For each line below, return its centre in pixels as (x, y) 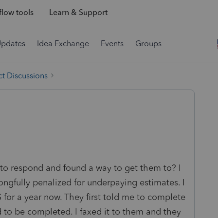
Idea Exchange (63, 44)
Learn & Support (78, 13)
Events (112, 44)
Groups (148, 44)
